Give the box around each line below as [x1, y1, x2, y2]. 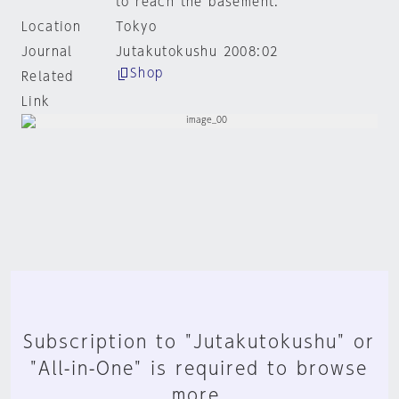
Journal [21, 45, 73, 58]
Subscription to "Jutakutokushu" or [23, 332, 376, 350]
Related [21, 70, 74, 83]
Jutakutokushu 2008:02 [115, 45, 279, 58]
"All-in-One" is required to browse [30, 359, 369, 377]
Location [21, 20, 82, 33]
